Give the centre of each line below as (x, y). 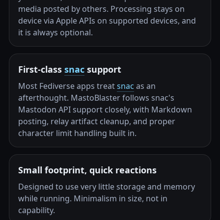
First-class (41, 69)
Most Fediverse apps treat (68, 86)
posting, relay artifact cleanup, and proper (97, 121)
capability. (37, 210)
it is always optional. (55, 32)
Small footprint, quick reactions (87, 170)
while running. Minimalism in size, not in (93, 198)
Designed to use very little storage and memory (107, 187)
